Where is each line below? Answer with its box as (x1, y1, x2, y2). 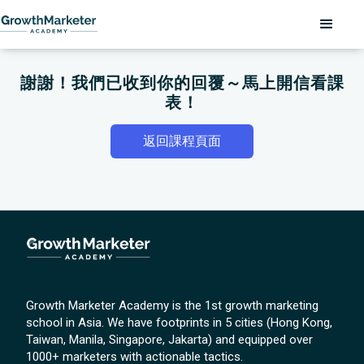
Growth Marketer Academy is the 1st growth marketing (26, 298, 319, 313)
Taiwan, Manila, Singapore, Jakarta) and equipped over (26, 332, 314, 347)
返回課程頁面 (143, 133, 221, 149)
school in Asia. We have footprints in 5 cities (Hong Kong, (26, 315, 333, 330)
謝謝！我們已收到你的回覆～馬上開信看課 (19, 73, 344, 93)
